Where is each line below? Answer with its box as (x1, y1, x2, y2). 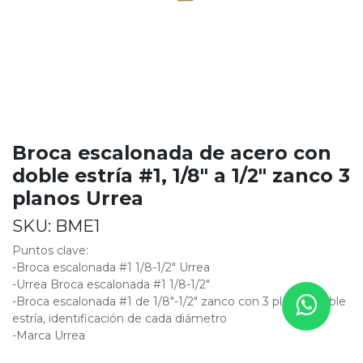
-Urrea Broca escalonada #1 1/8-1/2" (12, 276, 210, 292)
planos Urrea (12, 186, 143, 210)
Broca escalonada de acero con (12, 140, 331, 164)
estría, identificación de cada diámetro (12, 310, 227, 326)
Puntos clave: (12, 242, 88, 258)
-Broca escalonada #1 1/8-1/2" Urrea (12, 259, 210, 275)
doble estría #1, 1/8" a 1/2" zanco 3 (12, 163, 350, 187)
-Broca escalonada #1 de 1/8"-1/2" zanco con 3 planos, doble (12, 293, 346, 309)
